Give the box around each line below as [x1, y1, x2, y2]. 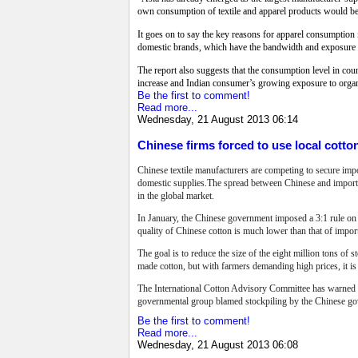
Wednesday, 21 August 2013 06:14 [137, 113, 298, 126]
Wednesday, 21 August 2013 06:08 [137, 338, 298, 351]
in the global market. [137, 189, 217, 201]
